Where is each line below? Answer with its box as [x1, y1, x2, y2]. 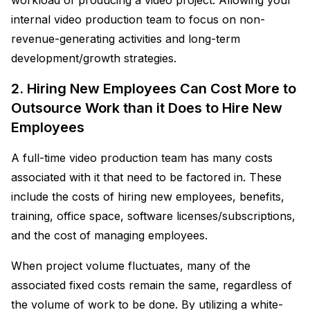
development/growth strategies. [11, 51, 176, 65]
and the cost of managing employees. [11, 228, 208, 242]
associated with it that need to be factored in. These [11, 170, 282, 184]
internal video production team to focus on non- [11, 12, 265, 26]
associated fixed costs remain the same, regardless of [11, 277, 292, 292]
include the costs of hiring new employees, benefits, [11, 189, 284, 203]
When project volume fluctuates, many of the [11, 258, 250, 273]
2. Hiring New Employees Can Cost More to [11, 80, 296, 97]
